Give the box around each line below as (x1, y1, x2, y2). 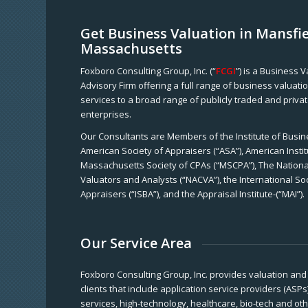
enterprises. (80, 108, 132, 121)
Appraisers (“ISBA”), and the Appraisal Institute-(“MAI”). (80, 188, 305, 201)
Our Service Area (80, 234, 192, 253)
